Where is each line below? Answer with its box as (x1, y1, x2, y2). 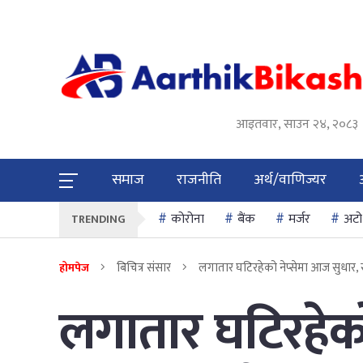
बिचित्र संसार (117, 257, 171, 278)
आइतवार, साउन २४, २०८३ (236, 113, 359, 135)
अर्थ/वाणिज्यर (254, 167, 327, 192)
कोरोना (171, 207, 204, 230)
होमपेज (59, 258, 89, 277)
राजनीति (177, 167, 221, 192)
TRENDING (71, 209, 126, 228)
